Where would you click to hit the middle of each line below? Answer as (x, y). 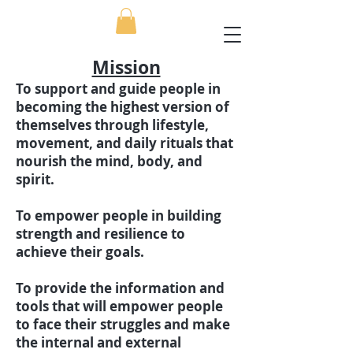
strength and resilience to (100, 234)
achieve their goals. (80, 252)
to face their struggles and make (123, 325)
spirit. (38, 180)
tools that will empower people (119, 307)
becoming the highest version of (123, 107)
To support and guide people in (118, 89)
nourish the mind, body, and (109, 162)
